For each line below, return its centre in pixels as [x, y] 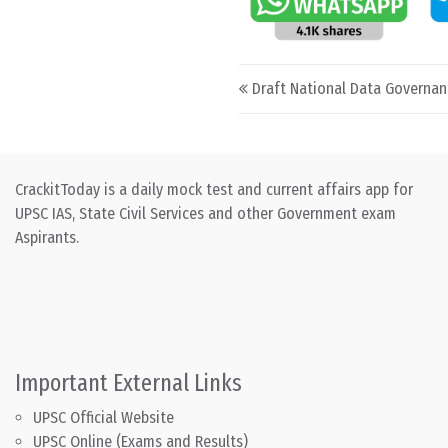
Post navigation [335, 81]
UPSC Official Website [103, 418]
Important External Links [128, 383]
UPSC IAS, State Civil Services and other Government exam [205, 214]
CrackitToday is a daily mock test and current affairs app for [214, 190]
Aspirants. [47, 238]
